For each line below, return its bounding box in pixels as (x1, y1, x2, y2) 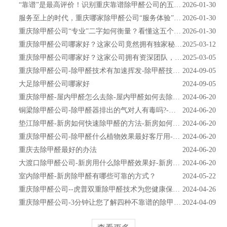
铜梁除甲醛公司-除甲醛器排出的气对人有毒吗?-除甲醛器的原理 (19, 105, 169, 114)
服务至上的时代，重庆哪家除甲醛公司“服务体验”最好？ (19, 13, 174, 22)
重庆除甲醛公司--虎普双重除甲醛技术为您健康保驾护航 (19, 184, 173, 193)
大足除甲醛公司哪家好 (19, 79, 90, 88)
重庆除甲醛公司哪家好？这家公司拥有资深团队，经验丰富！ (19, 53, 175, 61)
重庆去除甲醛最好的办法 (19, 145, 97, 154)
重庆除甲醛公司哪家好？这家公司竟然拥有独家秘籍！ (19, 40, 175, 48)
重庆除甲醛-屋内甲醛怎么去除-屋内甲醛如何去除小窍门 (19, 92, 173, 101)
